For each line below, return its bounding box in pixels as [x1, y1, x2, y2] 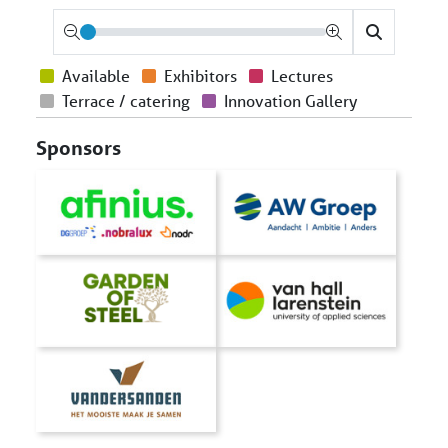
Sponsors [36, 135, 121, 160]
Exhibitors [160, 64, 237, 86]
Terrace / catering [58, 89, 190, 111]
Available [58, 64, 130, 86]
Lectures [267, 64, 333, 86]
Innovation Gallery [220, 89, 357, 111]
